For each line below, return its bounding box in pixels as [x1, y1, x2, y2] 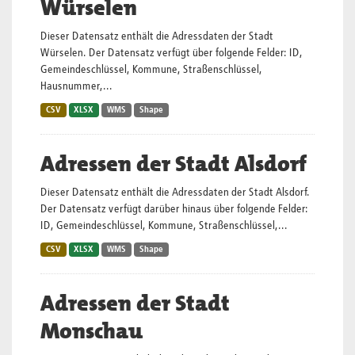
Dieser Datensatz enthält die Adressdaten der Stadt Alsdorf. [40, 187, 310, 198]
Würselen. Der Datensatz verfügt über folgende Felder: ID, [40, 48, 303, 59]
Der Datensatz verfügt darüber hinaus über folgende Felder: [40, 204, 308, 215]
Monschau [40, 317, 143, 345]
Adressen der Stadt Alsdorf [40, 150, 307, 178]
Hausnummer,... [40, 81, 113, 92]
